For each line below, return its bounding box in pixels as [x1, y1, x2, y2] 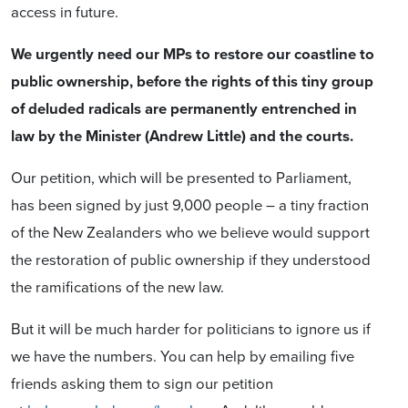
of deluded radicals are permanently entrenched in [11, 97, 357, 119]
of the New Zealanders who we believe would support [11, 220, 370, 242]
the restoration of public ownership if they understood [11, 248, 371, 270]
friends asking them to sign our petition [11, 372, 273, 393]
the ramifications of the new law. [11, 275, 224, 297]
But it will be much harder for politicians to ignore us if [11, 317, 371, 339]
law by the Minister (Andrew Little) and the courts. [11, 124, 353, 147]
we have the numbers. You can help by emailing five [11, 344, 354, 366]
